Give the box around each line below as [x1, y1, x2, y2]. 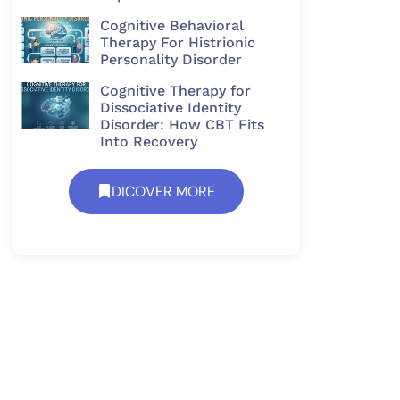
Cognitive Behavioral [99, 16, 244, 34]
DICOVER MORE [112, 181, 215, 201]
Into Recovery [99, 132, 197, 150]
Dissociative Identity [99, 98, 241, 116]
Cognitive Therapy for [99, 81, 251, 99]
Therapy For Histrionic [99, 33, 255, 51]
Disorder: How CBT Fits [99, 115, 264, 133]
